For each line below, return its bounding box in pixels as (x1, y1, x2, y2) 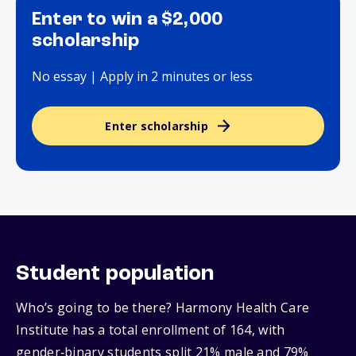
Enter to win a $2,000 (32, 10, 223, 30)
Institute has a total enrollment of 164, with (16, 321, 285, 339)
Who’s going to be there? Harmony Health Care (16, 299, 310, 317)
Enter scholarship (105, 118, 208, 134)
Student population (16, 263, 215, 286)
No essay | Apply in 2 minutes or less (32, 68, 253, 86)
